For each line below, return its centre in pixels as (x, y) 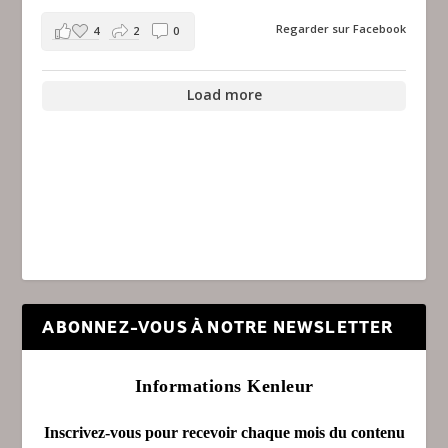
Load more (224, 95)
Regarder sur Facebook (340, 29)
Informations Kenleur (224, 386)
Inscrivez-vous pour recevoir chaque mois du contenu (224, 432)
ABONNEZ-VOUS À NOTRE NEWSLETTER (218, 327)
